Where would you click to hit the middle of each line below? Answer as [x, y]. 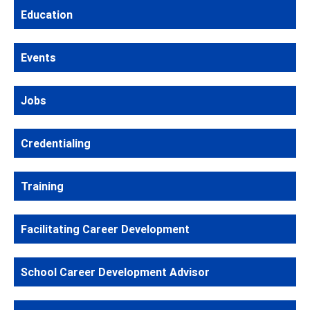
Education [47, 14]
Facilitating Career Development [105, 229]
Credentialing [56, 143]
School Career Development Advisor [115, 272]
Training [42, 186]
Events [38, 57]
